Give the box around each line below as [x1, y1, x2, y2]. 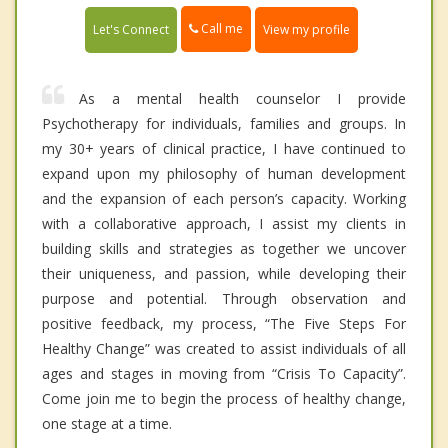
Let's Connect [93, 20, 169, 38]
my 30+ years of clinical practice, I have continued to [42, 138, 406, 158]
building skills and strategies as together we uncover [42, 238, 406, 258]
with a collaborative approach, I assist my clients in [42, 213, 406, 233]
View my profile [263, 20, 350, 38]
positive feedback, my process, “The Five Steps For [42, 313, 406, 333]
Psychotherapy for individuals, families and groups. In [42, 113, 406, 133]
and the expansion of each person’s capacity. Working [42, 188, 406, 208]
